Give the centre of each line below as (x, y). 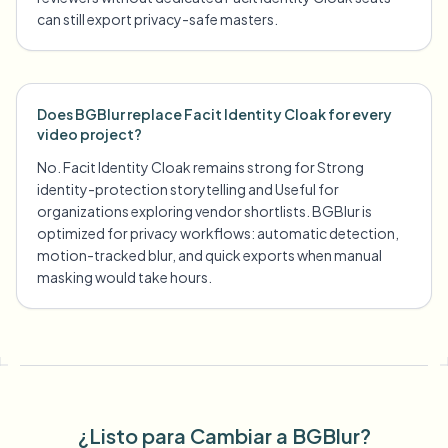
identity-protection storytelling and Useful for (188, 189)
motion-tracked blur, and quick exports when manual (209, 255)
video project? (89, 134)
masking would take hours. (124, 277)
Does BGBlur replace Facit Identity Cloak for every (214, 114)
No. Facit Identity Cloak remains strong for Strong (200, 167)
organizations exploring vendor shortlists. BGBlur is (204, 211)
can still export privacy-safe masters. (157, 19)
